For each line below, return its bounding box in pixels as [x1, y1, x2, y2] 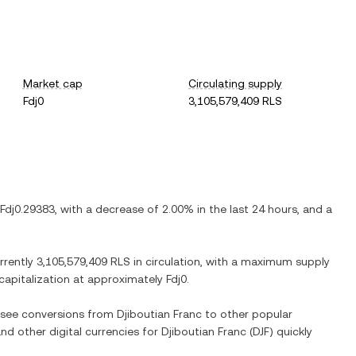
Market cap [22, 77, 83, 90]
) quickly [269, 325, 312, 338]
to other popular [202, 308, 292, 320]
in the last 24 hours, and [194, 203, 326, 215]
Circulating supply [188, 77, 283, 90]
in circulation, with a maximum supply [130, 255, 330, 268]
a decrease [86, 203, 144, 215]
